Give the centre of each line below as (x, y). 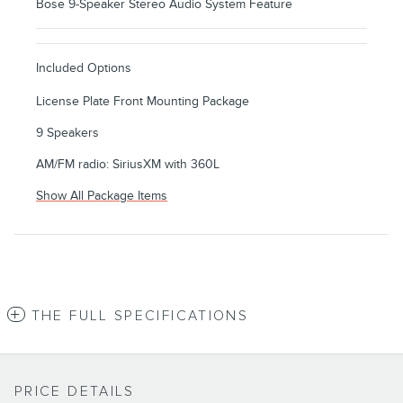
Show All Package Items (102, 196)
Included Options (84, 68)
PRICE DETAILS (75, 392)
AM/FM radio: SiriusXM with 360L (128, 165)
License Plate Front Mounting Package (143, 102)
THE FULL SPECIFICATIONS (140, 317)
